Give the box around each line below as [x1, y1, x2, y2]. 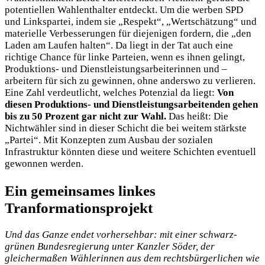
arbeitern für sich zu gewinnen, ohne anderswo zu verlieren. [5, 75, 256, 86]
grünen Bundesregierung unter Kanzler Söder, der [5, 240, 215, 252]
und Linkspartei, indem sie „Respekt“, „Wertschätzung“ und [5, 15, 257, 27]
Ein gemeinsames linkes [5, 182, 156, 199]
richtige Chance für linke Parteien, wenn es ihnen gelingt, [5, 51, 245, 63]
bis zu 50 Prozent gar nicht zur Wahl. [5, 110, 169, 122]
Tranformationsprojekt [5, 199, 156, 216]
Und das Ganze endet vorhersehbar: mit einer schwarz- [5, 228, 237, 240]
